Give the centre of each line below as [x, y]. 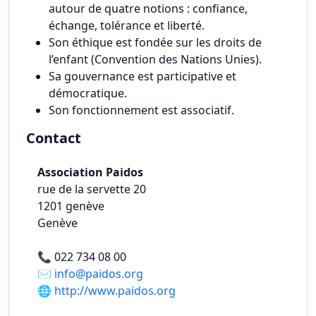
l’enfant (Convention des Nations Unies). [157, 59]
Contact [54, 138]
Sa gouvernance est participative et [142, 76]
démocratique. [89, 93]
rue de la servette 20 [92, 189]
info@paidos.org [99, 274]
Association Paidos [90, 172]
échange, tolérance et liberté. [128, 25]
